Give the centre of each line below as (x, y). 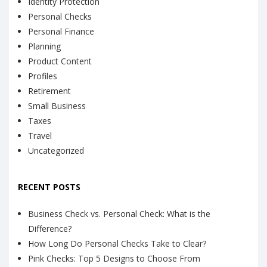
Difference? (50, 228)
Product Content (60, 61)
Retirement (49, 91)
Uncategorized (56, 150)
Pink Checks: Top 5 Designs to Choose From (114, 258)
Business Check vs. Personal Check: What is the (119, 213)
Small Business (57, 105)
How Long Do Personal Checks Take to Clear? (117, 243)
